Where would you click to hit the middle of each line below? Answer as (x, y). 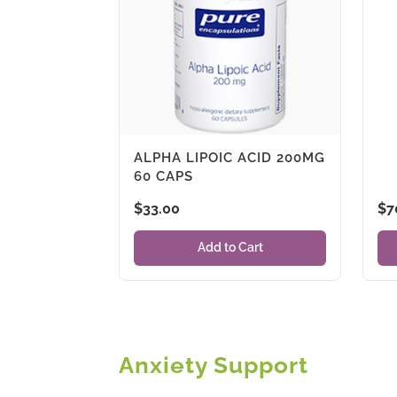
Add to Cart (230, 248)
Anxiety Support (214, 365)
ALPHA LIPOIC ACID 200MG (230, 157)
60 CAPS (164, 176)
